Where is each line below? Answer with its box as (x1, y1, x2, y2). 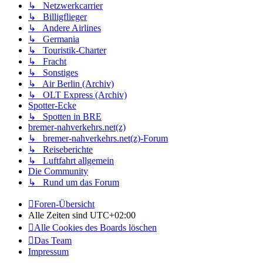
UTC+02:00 (90, 210, 136, 221)
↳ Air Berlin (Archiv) (28, 79, 114, 89)
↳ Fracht (28, 56, 66, 67)
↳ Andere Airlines (28, 23, 101, 33)
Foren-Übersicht (34, 199, 95, 210)
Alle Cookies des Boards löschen (34, 222, 157, 233)
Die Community (28, 166, 88, 177)
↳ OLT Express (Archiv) (28, 90, 127, 100)
